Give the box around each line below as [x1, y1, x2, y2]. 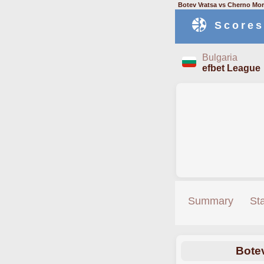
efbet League [202, 63, 260, 74]
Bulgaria [202, 52, 237, 63]
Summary [188, 195, 233, 207]
